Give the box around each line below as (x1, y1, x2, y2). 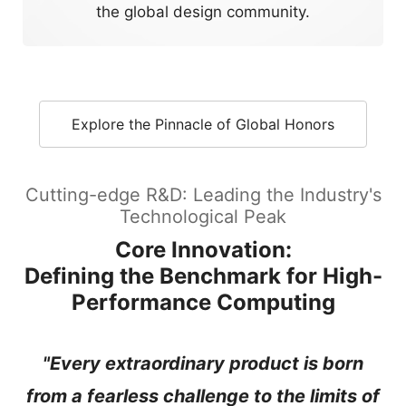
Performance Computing (71, 288, 335, 315)
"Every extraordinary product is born (43, 352, 363, 374)
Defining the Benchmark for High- (24, 262, 382, 289)
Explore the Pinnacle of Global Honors (72, 114, 334, 133)
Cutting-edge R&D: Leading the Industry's (24, 183, 382, 206)
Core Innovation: (114, 236, 292, 263)
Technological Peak (120, 205, 286, 227)
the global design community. (96, 2, 310, 21)
